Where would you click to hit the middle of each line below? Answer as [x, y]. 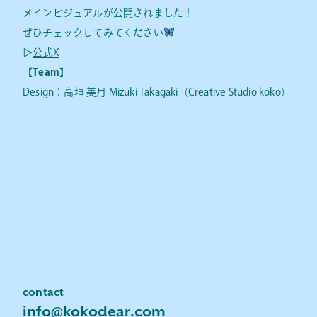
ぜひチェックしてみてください [93, 33]
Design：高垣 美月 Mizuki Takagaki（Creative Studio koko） [157, 92]
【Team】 [46, 72]
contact [44, 293]
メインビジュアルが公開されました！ [108, 13]
